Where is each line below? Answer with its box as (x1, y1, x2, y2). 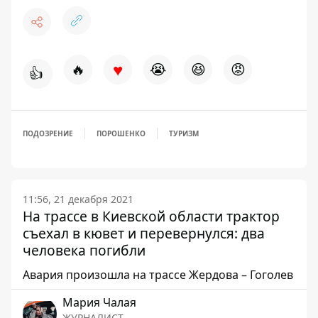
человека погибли (23, 241, 146, 260)
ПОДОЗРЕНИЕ (23, 128, 73, 138)
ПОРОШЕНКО (97, 128, 146, 138)
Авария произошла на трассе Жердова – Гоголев (23, 267, 293, 283)
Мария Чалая (62, 295, 136, 310)
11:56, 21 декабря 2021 (23, 192, 133, 206)
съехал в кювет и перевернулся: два (23, 224, 265, 243)
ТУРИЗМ (169, 128, 199, 138)
